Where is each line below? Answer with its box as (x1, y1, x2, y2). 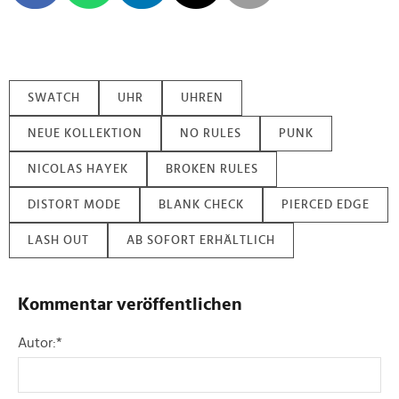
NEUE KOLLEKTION (28, 127, 142, 141)
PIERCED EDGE (281, 199, 370, 212)
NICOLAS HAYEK (28, 163, 128, 176)
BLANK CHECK (159, 199, 244, 212)
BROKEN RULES (166, 163, 258, 176)
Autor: (18, 336, 56, 351)
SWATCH (28, 92, 80, 105)
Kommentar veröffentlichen (18, 296, 242, 314)
